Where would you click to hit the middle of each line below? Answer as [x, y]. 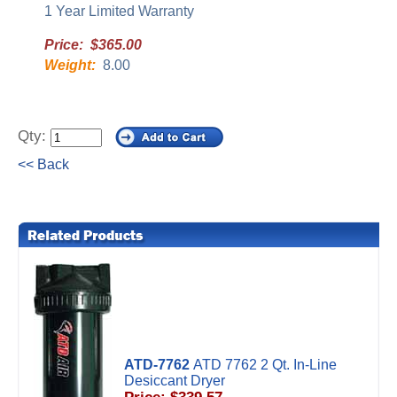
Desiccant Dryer [175, 381]
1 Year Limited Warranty [119, 11]
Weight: [70, 65]
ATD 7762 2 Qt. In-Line [265, 365]
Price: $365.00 [93, 45]
